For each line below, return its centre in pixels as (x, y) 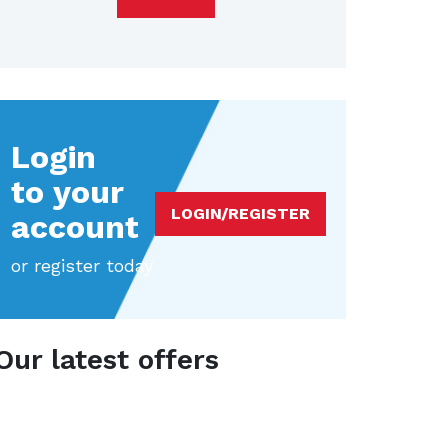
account (75, 227)
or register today (82, 265)
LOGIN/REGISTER (240, 214)
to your (67, 192)
